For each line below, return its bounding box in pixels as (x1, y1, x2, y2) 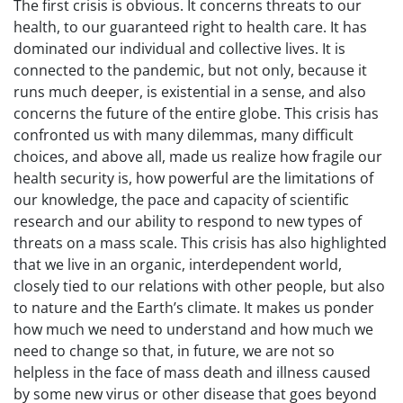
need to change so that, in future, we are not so (13, 341, 335, 361)
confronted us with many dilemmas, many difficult (13, 125, 354, 145)
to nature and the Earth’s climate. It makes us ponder (13, 298, 374, 318)
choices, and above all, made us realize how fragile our (13, 147, 382, 166)
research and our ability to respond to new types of (13, 211, 362, 231)
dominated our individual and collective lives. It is (13, 39, 345, 58)
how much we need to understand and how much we (13, 319, 373, 339)
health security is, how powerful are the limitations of (13, 168, 373, 188)
